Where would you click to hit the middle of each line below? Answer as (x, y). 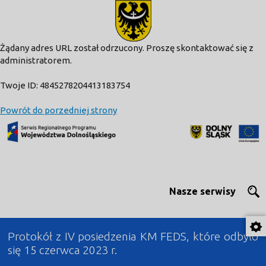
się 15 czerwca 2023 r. (63, 250)
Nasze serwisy (202, 191)
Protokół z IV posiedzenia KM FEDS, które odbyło (133, 236)
